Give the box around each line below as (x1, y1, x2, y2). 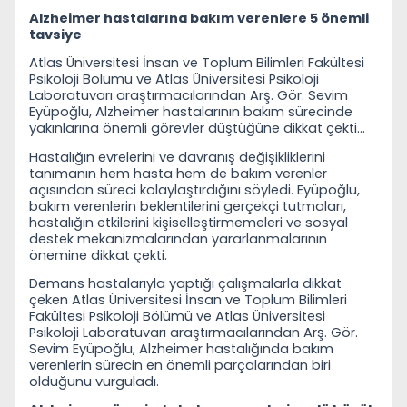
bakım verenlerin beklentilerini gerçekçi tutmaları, (29, 196, 346, 215)
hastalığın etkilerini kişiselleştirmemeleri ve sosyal (29, 213, 348, 232)
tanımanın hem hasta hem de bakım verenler (29, 164, 327, 183)
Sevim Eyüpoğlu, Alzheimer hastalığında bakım (29, 339, 333, 358)
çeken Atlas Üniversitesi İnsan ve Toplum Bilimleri (29, 290, 347, 309)
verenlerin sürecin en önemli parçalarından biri (29, 355, 331, 374)
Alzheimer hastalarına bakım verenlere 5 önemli (29, 9, 369, 27)
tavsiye (29, 25, 82, 44)
